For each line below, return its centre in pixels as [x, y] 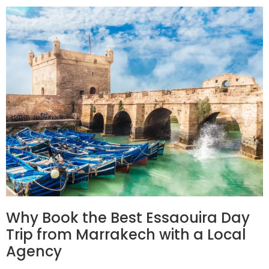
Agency [34, 251]
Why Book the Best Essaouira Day [128, 217]
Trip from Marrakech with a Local [126, 234]
